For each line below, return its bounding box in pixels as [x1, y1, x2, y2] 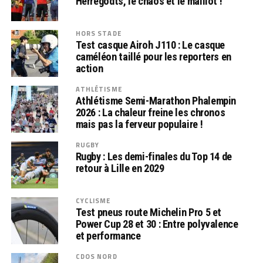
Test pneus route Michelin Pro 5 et [75, 206, 222, 218]
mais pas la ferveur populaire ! [75, 118, 203, 130]
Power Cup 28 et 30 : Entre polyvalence [75, 218, 238, 230]
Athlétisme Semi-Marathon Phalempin [75, 95, 237, 107]
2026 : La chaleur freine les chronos [75, 106, 225, 119]
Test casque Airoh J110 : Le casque [75, 39, 225, 51]
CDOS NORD [75, 251, 117, 261]
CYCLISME [75, 195, 111, 205]
